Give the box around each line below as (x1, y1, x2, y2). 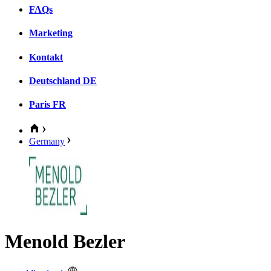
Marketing (29, 28, 73, 39)
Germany (29, 136, 65, 147)
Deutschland (29, 75, 80, 86)
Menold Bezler (5, 230, 125, 252)
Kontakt (29, 51, 63, 62)
